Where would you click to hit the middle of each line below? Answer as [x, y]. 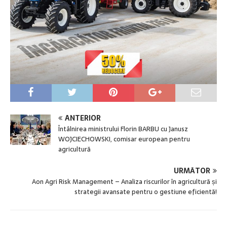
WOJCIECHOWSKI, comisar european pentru [124, 139]
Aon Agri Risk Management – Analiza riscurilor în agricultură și [124, 181]
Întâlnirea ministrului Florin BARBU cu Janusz [123, 129]
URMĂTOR [192, 171]
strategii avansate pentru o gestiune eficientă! [146, 192]
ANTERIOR [83, 118]
